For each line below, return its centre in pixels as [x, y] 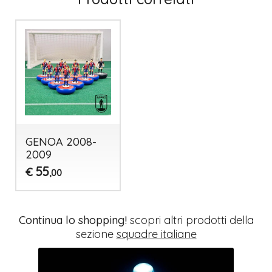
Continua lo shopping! [73, 220]
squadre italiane [156, 234]
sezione [96, 234]
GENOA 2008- [61, 141]
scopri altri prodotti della [190, 220]
